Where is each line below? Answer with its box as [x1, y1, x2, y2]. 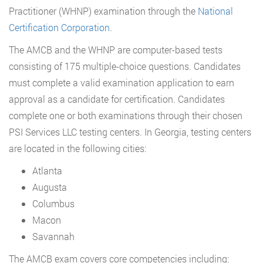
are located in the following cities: [9, 141, 146, 154]
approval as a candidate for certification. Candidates [9, 92, 225, 105]
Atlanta [32, 164, 62, 177]
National [198, 4, 233, 17]
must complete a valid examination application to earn [9, 76, 234, 89]
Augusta [32, 180, 67, 193]
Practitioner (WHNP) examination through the [9, 4, 198, 17]
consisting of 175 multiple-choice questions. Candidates [9, 59, 241, 72]
